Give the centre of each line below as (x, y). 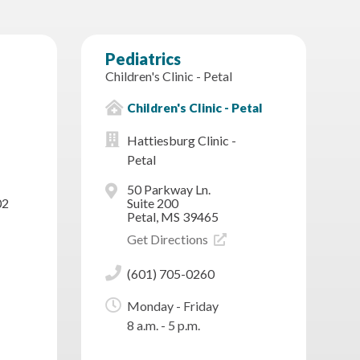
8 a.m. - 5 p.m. (163, 325)
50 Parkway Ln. (168, 190)
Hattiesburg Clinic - (181, 141)
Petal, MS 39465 (172, 217)
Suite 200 (152, 203)
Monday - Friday (172, 306)
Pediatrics (143, 59)
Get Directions (168, 239)
